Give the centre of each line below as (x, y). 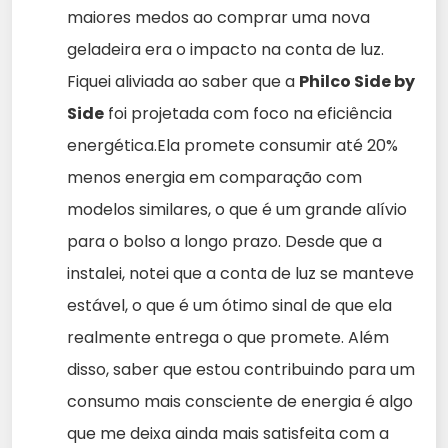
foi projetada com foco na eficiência (248, 113)
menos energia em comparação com (214, 177)
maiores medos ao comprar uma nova (218, 17)
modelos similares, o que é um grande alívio (237, 209)
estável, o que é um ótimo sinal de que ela (229, 305)
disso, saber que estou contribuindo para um (241, 369)
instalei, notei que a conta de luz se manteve (240, 273)
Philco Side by (357, 81)
